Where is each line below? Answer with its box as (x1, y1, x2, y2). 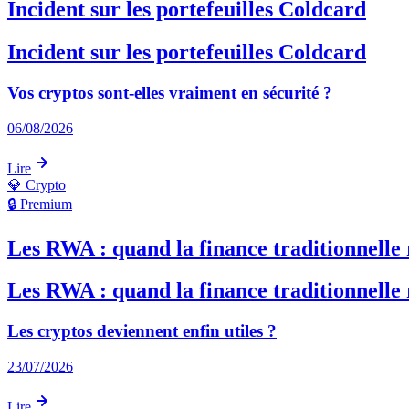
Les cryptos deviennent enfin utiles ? (7, 321, 277, 341)
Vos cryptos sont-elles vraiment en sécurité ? (7, 82, 332, 102)
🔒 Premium (7, 195, 72, 212)
